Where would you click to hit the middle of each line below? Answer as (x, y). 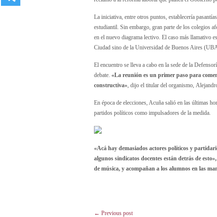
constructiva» (111, 85)
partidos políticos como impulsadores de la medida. (152, 113)
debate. (103, 75)
